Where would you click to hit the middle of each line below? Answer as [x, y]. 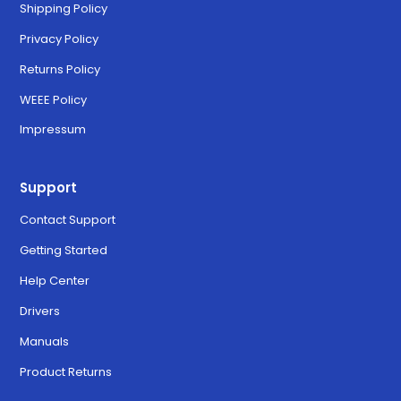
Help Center [55, 280]
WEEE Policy [54, 99]
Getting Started [64, 251]
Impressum [53, 130]
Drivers [40, 311]
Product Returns [66, 371]
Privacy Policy [60, 38]
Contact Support [68, 220]
